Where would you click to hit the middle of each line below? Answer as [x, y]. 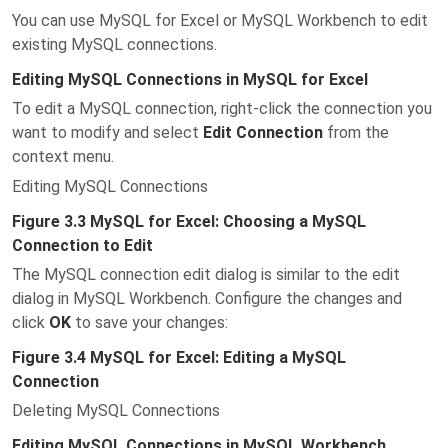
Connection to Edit [82, 245]
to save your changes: [149, 322]
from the [356, 132]
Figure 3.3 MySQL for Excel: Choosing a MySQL [189, 221]
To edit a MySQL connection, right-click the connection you [222, 108]
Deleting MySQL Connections [116, 410]
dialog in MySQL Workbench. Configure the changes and [207, 298]
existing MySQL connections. [114, 44]
